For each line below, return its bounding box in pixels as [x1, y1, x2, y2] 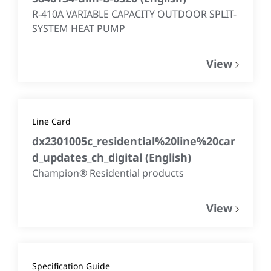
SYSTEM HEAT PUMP [32, 22, 125, 36]
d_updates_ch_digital [32, 150, 145, 165]
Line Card [32, 116, 71, 128]
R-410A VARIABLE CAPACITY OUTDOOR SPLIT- [32, 7, 237, 21]
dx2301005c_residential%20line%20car [32, 134, 235, 149]
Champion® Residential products [32, 166, 184, 180]
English [149, 150, 188, 165]
